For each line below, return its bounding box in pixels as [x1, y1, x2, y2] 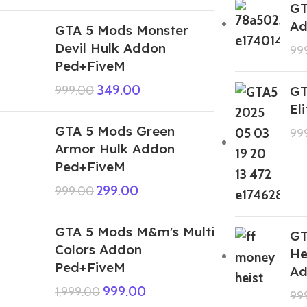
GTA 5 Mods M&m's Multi [55, 223, 214, 240]
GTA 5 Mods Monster [55, 21, 188, 38]
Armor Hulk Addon [55, 140, 175, 157]
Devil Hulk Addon [55, 39, 166, 56]
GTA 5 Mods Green [55, 122, 175, 139]
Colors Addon [55, 241, 142, 258]
